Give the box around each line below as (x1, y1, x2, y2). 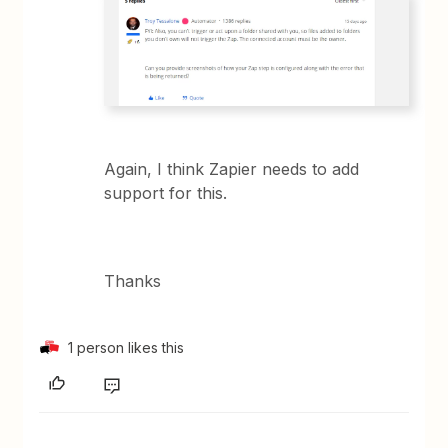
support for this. (104, 182, 228, 203)
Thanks (104, 270, 162, 291)
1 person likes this (68, 338, 185, 356)
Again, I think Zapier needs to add (104, 158, 360, 179)
